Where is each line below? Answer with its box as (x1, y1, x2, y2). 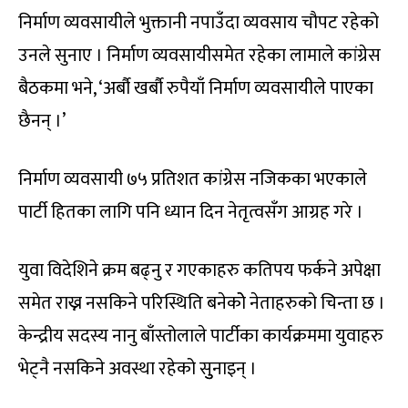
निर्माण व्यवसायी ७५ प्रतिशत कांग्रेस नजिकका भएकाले (18, 164, 367, 196)
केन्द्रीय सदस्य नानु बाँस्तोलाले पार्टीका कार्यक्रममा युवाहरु (18, 321, 383, 352)
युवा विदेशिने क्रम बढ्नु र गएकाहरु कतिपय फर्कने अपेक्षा (18, 255, 381, 287)
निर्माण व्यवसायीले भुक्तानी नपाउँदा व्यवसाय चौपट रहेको (18, 7, 379, 39)
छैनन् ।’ (18, 106, 66, 138)
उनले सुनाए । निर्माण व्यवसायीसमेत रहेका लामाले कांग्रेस (18, 40, 381, 72)
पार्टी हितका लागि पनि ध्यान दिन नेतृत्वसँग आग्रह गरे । (18, 197, 363, 229)
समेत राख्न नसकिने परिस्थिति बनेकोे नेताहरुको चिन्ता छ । (18, 288, 385, 320)
